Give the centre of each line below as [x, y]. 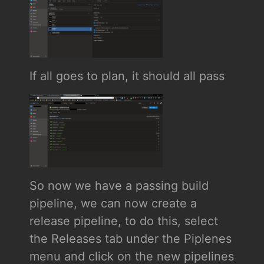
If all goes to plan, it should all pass [127, 76]
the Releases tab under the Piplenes [130, 239]
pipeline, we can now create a [113, 204]
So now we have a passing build [119, 186]
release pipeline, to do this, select [123, 221]
